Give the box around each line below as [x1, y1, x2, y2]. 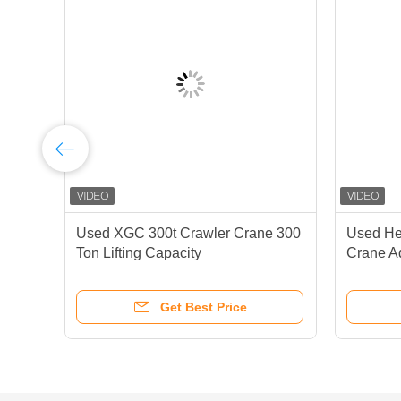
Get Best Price [159, 300, 247, 314]
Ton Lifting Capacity [76, 245, 201, 260]
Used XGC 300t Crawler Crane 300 [76, 226, 301, 241]
